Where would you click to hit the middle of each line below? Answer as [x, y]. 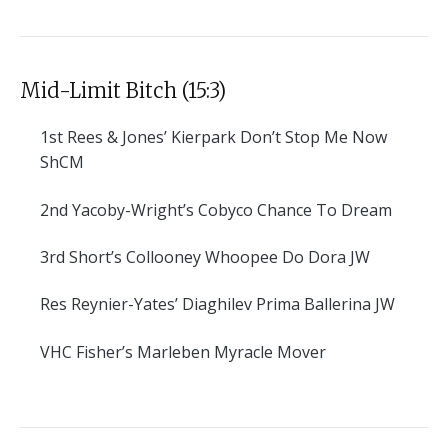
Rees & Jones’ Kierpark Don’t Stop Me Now [225, 137]
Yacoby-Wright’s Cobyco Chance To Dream [230, 209]
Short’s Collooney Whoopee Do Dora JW [217, 256]
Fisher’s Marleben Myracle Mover [199, 351]
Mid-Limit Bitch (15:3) [123, 91]
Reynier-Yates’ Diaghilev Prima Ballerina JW [231, 304]
